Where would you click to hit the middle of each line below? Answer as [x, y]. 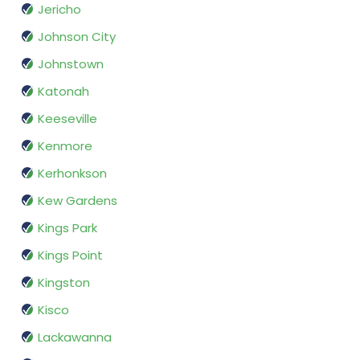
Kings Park [67, 228]
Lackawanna [75, 337]
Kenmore [65, 146]
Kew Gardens [78, 201]
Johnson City [77, 37]
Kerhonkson [72, 174]
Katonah [63, 92]
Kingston [64, 283]
